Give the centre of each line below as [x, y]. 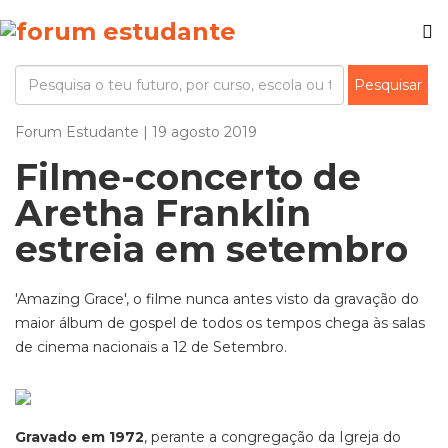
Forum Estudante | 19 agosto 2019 [136, 132]
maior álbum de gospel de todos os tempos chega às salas [220, 323]
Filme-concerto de [188, 177]
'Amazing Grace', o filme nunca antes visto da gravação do [217, 299]
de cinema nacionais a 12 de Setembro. [151, 347]
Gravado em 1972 [79, 437]
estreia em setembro [211, 249]
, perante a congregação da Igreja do [272, 437]
